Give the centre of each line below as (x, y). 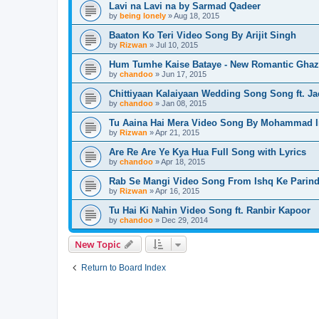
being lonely (143, 15)
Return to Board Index (124, 267)
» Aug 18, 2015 (193, 15)
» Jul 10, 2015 (173, 45)
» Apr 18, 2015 (179, 161)
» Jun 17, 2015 (180, 74)
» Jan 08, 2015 (180, 103)
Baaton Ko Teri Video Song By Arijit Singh (203, 35)
